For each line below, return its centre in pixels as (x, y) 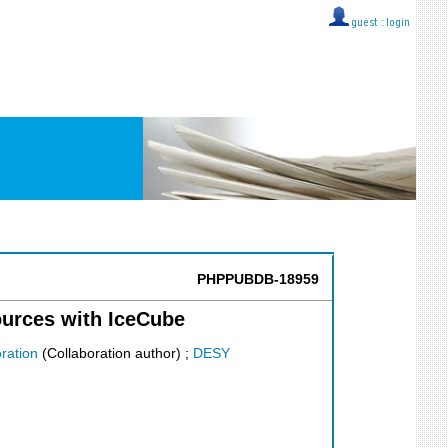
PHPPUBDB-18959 (258, 279)
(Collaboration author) (109, 354)
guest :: (367, 23)
